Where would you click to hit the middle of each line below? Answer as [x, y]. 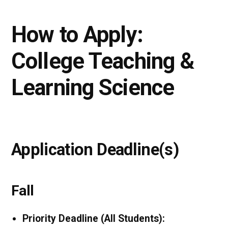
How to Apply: [77, 35]
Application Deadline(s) [95, 149]
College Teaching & [103, 61]
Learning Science [93, 88]
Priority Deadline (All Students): [94, 218]
